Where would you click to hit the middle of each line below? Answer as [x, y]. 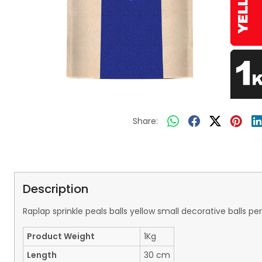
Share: [145, 121]
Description [56, 189]
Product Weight [61, 236]
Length [42, 255]
